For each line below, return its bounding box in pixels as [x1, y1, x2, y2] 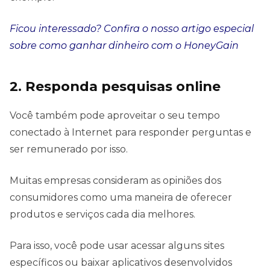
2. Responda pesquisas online [10, 78, 221, 95]
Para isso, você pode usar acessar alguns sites [10, 240, 224, 252]
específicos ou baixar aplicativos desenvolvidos [10, 257, 232, 269]
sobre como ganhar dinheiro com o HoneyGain [10, 40, 239, 52]
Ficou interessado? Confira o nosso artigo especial [10, 23, 254, 35]
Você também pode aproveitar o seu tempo [10, 110, 220, 122]
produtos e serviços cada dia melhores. [10, 209, 195, 221]
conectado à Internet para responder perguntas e [10, 127, 251, 139]
